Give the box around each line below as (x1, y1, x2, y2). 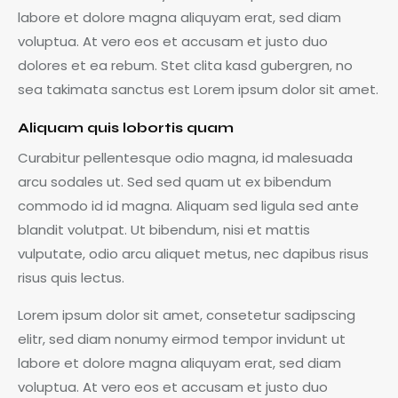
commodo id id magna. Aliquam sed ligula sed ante (18, 196, 359, 216)
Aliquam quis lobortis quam (18, 119, 234, 137)
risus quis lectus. (18, 268, 124, 288)
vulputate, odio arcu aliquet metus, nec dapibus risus (18, 244, 369, 264)
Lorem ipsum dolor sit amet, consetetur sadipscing (18, 306, 355, 325)
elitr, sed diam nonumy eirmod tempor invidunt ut (18, 330, 346, 349)
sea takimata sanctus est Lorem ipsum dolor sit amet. (18, 80, 378, 99)
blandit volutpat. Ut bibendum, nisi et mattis (18, 220, 310, 240)
